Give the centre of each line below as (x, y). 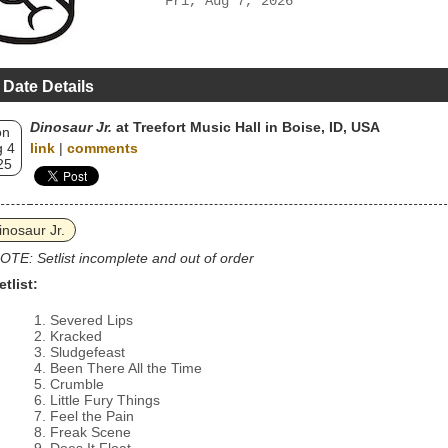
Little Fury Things (105, 400)
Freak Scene (90, 432)
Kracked (76, 336)
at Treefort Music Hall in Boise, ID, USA (246, 127)
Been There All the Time (126, 368)
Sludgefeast (87, 352)
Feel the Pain (92, 416)
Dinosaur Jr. (71, 127)
